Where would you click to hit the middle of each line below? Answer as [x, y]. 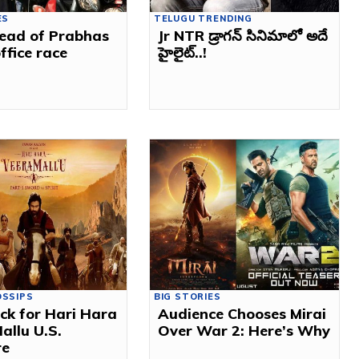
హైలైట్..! [182, 52]
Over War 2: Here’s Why [244, 331]
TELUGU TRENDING [203, 18]
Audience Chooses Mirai [242, 314]
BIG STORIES [187, 297]
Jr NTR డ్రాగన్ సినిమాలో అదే [242, 35]
